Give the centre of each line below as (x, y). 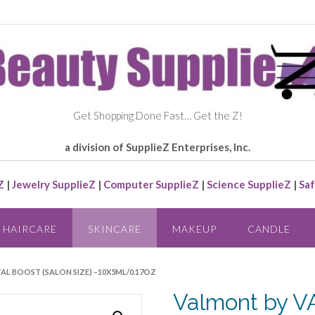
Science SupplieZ (249, 184)
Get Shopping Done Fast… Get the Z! (157, 115)
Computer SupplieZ (151, 184)
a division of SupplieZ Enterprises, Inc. (157, 147)
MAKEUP (194, 229)
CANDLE (269, 229)
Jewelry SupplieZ (54, 184)
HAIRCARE (30, 229)
